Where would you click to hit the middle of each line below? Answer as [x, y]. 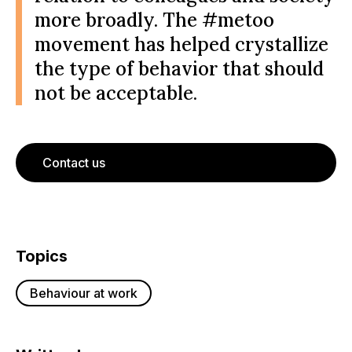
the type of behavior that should [179, 69]
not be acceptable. [116, 93]
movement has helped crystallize [181, 44]
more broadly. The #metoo [154, 20]
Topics [42, 256]
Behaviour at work [84, 293]
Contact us [74, 163]
